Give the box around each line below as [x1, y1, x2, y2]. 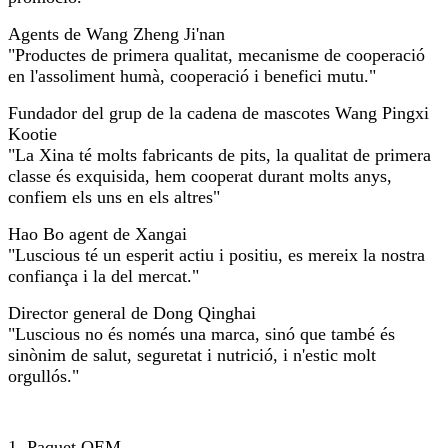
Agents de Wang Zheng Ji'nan [8, 23, 225, 44]
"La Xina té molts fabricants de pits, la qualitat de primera [8, 144, 431, 165]
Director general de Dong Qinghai [8, 302, 256, 323]
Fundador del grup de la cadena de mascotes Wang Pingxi [8, 102, 429, 123]
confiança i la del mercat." [8, 265, 199, 286]
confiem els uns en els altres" [8, 186, 220, 207]
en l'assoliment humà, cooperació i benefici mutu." [8, 65, 376, 86]
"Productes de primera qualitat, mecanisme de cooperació [8, 44, 425, 65]
